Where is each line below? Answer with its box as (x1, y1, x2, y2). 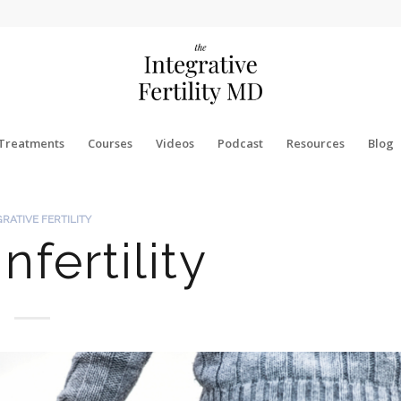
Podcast (217, 135, 263, 151)
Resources (286, 135, 345, 151)
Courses (87, 135, 132, 151)
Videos (155, 135, 194, 151)
